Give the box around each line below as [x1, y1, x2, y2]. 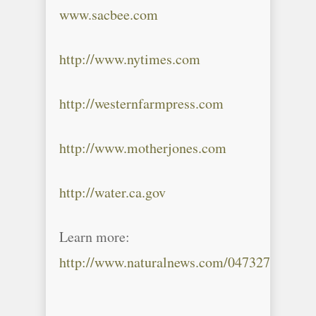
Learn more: [59, 227, 130, 246]
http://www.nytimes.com [59, 49, 200, 68]
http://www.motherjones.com [59, 138, 226, 157]
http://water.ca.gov [59, 183, 166, 202]
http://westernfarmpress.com [59, 94, 224, 113]
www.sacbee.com [59, 5, 158, 24]
